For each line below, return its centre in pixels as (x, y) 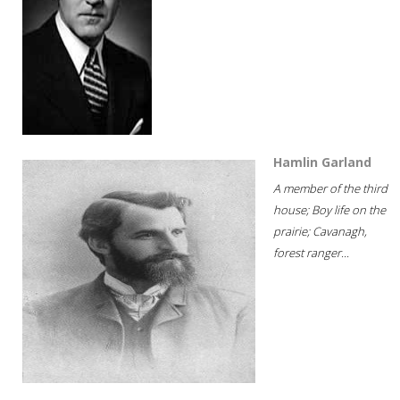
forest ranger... (311, 252)
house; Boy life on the (329, 209)
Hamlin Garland (322, 162)
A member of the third (330, 188)
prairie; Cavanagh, (320, 231)
